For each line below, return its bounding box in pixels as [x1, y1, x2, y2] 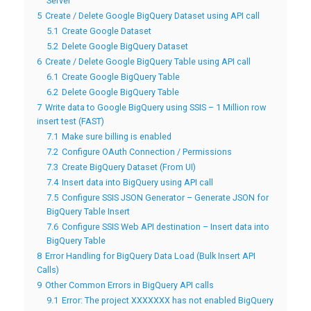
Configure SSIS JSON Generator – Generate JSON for [62, 192, 269, 203]
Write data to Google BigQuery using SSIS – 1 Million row [45, 102, 266, 113]
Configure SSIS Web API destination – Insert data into [62, 221, 269, 233]
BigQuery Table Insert [47, 206, 130, 217]
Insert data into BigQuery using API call [62, 177, 213, 188]
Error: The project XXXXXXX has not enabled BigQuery [62, 295, 274, 306]
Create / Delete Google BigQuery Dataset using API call [45, 10, 260, 22]
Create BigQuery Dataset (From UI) [62, 162, 196, 173]
